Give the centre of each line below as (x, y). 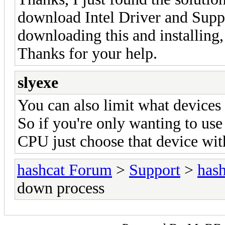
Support (155, 170)
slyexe (38, 82)
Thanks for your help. (87, 53)
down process (61, 188)
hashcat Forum (65, 170)
